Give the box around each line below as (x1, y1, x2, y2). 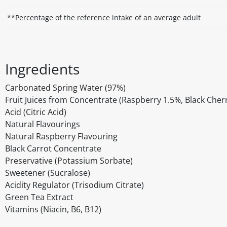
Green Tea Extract (5, 192, 73, 203)
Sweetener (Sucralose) (5, 167, 90, 179)
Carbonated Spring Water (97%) (5, 82, 126, 94)
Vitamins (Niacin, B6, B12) (5, 204, 101, 215)
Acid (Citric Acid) (5, 106, 66, 118)
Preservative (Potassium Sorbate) (5, 155, 133, 167)
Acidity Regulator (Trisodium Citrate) (5, 179, 144, 191)
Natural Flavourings (5, 119, 80, 130)
